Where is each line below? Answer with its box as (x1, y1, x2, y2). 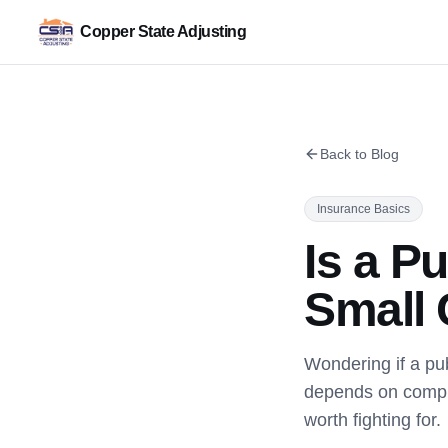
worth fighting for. (304, 410, 441, 430)
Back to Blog (320, 146, 399, 162)
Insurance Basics (317, 202, 410, 216)
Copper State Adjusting (80, 23, 247, 40)
